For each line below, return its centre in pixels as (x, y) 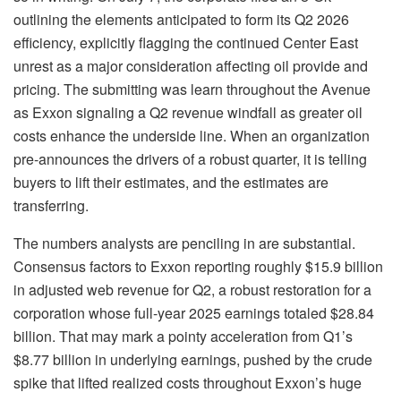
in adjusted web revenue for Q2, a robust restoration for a (192, 290)
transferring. (51, 206)
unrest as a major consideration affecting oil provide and (191, 66)
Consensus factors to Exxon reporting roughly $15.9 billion (198, 267)
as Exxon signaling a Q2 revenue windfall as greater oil (188, 113)
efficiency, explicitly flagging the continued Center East (186, 43)
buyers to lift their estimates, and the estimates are (171, 183)
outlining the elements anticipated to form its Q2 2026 (181, 20)
